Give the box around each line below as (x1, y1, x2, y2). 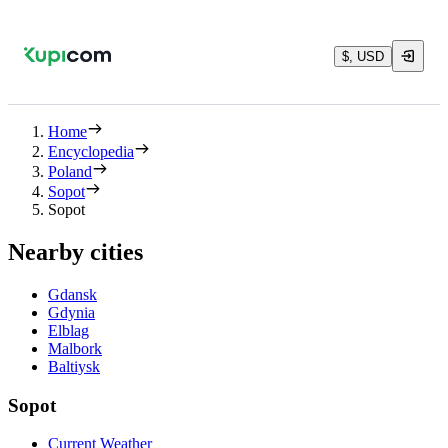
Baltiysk (48, 357, 100, 375)
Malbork (48, 339, 102, 357)
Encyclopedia (48, 143, 134, 160)
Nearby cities (8, 238, 143, 265)
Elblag (48, 321, 89, 339)
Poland (48, 163, 92, 180)
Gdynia (48, 303, 95, 321)
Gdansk (48, 285, 97, 303)
